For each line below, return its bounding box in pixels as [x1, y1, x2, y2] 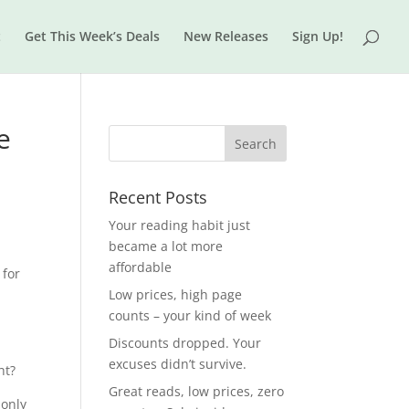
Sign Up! [292, 27, 343, 45]
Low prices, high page [109, 286, 243, 303]
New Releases [184, 27, 268, 45]
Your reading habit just [109, 216, 251, 234]
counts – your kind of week [109, 307, 272, 324]
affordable [109, 258, 173, 276]
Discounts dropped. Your [109, 334, 262, 351]
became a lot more [109, 237, 224, 255]
